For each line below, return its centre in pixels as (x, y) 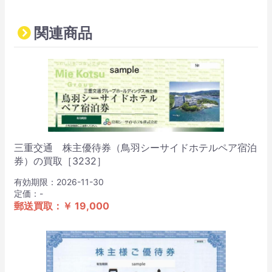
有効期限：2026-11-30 (59, 182)
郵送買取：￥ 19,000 (62, 206)
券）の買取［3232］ (60, 161)
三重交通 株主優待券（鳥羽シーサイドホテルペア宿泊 (135, 147)
